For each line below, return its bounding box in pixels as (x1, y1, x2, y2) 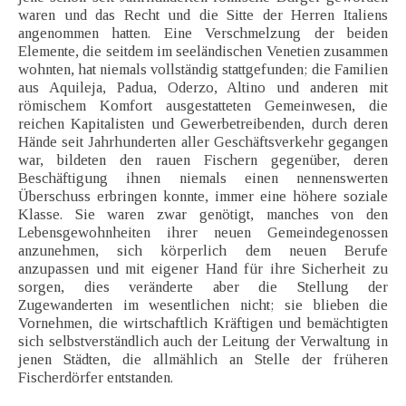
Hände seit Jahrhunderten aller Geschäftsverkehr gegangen (18, 133, 388, 151)
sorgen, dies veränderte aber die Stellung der (18, 278, 388, 296)
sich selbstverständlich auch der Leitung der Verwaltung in (18, 333, 388, 351)
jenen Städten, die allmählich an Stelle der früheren (18, 351, 388, 369)
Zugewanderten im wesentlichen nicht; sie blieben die (18, 296, 388, 314)
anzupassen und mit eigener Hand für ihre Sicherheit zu (18, 260, 388, 278)
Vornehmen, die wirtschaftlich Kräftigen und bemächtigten (18, 314, 388, 333)
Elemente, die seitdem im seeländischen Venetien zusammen (18, 43, 388, 61)
